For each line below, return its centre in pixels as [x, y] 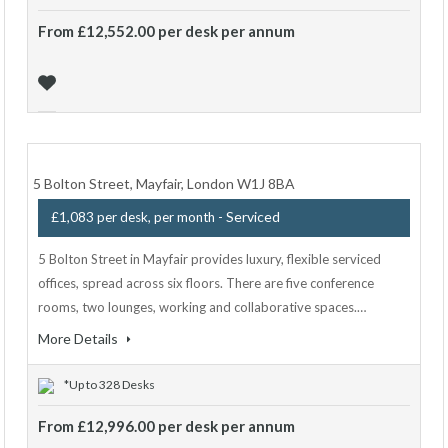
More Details [79, 338]
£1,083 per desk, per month [133, 217]
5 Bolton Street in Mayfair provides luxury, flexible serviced [209, 259]
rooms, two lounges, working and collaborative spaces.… [202, 307]
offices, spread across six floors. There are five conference [206, 283]
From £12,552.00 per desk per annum [166, 31]
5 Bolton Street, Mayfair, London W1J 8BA [164, 183]
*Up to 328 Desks [109, 384]
